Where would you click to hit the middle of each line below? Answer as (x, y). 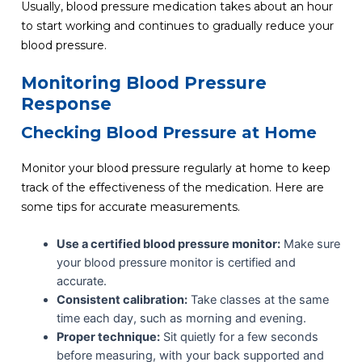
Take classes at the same (258, 299)
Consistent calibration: (122, 299)
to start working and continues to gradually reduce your (177, 25)
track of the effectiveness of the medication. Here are (172, 188)
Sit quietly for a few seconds (239, 337)
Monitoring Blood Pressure (143, 83)
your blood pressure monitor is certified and (176, 262)
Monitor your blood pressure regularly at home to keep (175, 168)
